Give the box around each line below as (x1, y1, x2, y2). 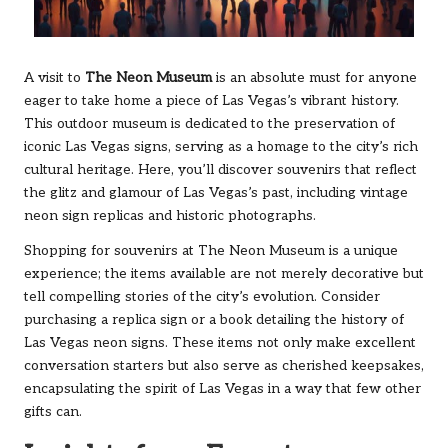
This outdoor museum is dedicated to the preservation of (24, 115, 395, 132)
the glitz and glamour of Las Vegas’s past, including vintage (24, 184, 408, 201)
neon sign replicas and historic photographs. (24, 207, 316, 224)
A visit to (24, 69, 85, 86)
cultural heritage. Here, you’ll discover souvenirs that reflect (24, 161, 417, 178)
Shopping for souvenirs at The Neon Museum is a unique (24, 242, 398, 259)
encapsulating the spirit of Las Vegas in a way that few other (24, 380, 421, 397)
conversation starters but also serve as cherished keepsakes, (24, 357, 424, 374)
